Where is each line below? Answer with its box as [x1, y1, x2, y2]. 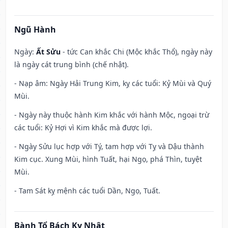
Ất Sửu [36, 47, 61, 57]
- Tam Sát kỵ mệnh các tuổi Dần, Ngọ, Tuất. [14, 186, 160, 196]
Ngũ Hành [14, 24, 56, 36]
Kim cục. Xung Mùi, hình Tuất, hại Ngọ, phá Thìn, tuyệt [14, 154, 202, 164]
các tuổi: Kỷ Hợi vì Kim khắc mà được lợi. [14, 123, 152, 133]
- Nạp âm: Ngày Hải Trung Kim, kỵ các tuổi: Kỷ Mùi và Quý [14, 78, 211, 89]
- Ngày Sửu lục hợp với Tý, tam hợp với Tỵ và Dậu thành [14, 141, 204, 152]
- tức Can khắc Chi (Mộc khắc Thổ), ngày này [61, 47, 212, 57]
